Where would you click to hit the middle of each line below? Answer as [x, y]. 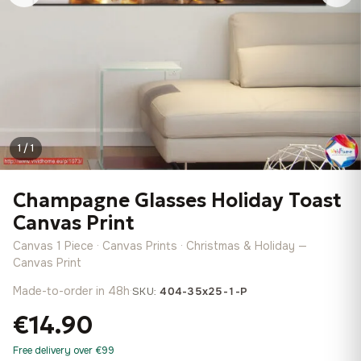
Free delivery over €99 [64, 351]
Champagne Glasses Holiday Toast [177, 201]
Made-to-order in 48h [71, 291]
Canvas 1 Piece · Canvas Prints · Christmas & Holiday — [160, 246]
